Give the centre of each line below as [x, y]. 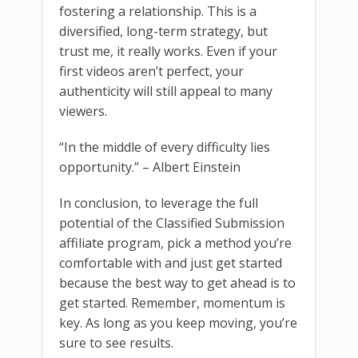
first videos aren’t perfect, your [151, 71]
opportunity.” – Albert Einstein [150, 167]
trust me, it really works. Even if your [168, 51]
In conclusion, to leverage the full [159, 203]
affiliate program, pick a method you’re [175, 243]
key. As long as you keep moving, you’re [178, 322]
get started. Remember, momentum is [172, 302]
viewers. [83, 111]
